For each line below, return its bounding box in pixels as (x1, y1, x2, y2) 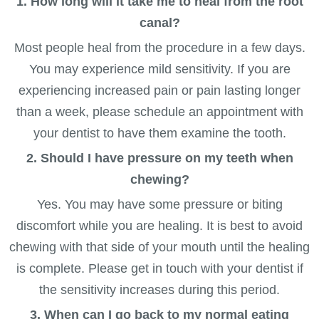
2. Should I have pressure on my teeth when (26, 150, 293, 165)
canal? (139, 15, 180, 30)
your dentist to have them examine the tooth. (33, 125, 286, 140)
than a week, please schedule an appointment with (16, 104, 303, 119)
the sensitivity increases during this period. (39, 282, 280, 297)
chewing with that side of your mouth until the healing (9, 239, 310, 254)
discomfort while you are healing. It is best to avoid (16, 218, 303, 233)
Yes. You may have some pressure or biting (36, 197, 283, 211)
